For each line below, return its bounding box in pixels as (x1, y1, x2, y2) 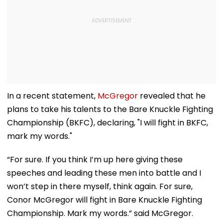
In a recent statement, (7, 90, 98, 102)
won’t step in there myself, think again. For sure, (7, 180, 193, 192)
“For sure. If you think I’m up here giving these (7, 153, 183, 165)
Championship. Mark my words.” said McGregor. (7, 207, 193, 219)
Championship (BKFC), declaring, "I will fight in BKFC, (7, 116, 208, 128)
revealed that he (138, 90, 206, 102)
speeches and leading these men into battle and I (7, 167, 201, 179)
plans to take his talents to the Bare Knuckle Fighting (7, 103, 213, 115)
